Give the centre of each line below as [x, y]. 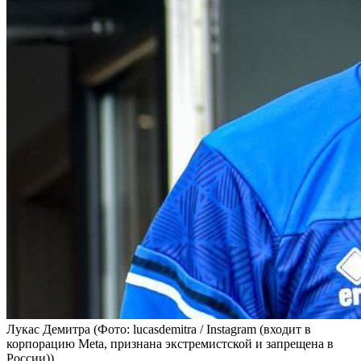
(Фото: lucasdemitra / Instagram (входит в [202, 329]
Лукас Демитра [50, 329]
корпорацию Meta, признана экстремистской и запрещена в [170, 343]
